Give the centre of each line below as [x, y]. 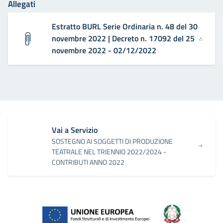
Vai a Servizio [75, 130]
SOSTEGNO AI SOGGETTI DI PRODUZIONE [112, 141]
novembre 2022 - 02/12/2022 [104, 51]
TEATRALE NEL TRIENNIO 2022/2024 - [109, 152]
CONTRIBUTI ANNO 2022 [88, 162]
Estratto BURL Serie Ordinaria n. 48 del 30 [125, 27]
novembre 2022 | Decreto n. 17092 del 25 [123, 39]
